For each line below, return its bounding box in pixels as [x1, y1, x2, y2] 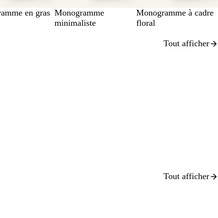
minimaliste [54, 18, 96, 28]
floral [136, 18, 155, 28]
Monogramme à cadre [136, 8, 214, 18]
